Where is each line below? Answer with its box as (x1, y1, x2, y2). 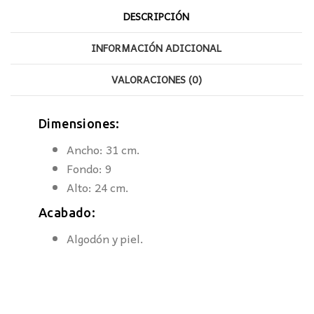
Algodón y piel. (67, 228, 144, 247)
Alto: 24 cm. (67, 177, 129, 196)
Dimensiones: (39, 116, 120, 131)
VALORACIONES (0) (111, 71, 202, 88)
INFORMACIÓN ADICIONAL (91, 40, 221, 56)
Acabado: (39, 205, 96, 220)
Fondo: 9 (67, 158, 111, 177)
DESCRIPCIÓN (123, 8, 189, 25)
